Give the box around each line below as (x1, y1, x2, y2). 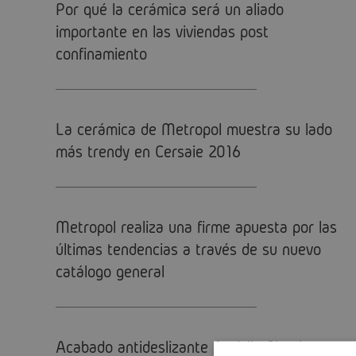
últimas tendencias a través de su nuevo (56, 239, 321, 258)
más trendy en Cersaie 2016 (56, 141, 241, 161)
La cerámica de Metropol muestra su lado (56, 119, 332, 138)
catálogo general (56, 261, 164, 281)
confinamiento (56, 44, 147, 63)
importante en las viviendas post (56, 21, 269, 41)
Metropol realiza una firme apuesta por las (56, 217, 337, 236)
